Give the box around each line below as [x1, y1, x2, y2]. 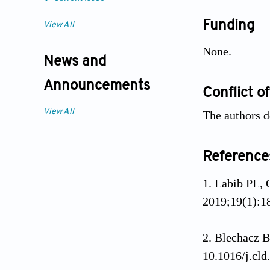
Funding [202, 18, 255, 33]
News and [43, 55, 106, 70]
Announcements [43, 79, 150, 94]
